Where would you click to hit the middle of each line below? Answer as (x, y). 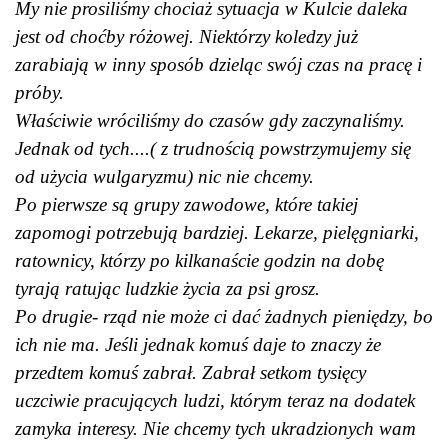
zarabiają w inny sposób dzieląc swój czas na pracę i (218, 64)
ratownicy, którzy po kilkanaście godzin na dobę (199, 260)
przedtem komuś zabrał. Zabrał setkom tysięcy (190, 372)
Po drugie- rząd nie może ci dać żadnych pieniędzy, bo (224, 316)
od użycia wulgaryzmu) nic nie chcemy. (167, 176)
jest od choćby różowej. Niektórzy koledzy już (186, 36)
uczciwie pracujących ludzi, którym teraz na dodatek (215, 400)
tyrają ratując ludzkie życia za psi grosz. (170, 288)
